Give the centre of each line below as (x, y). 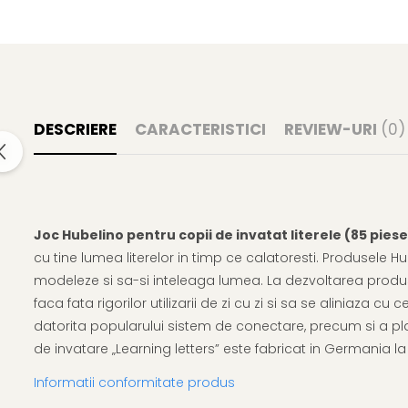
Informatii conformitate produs (134, 383)
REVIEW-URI (332, 129)
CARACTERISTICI (200, 129)
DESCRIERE (75, 129)
